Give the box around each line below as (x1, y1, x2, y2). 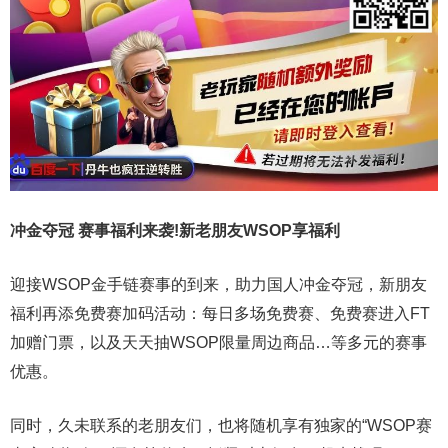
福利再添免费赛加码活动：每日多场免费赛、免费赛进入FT (10, 305, 430, 323)
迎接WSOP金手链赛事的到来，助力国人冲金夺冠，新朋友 (10, 276, 427, 294)
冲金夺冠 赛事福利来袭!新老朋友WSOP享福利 (10, 222, 340, 240)
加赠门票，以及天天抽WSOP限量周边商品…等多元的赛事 (10, 334, 427, 352)
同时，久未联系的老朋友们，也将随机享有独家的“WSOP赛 (10, 417, 432, 435)
